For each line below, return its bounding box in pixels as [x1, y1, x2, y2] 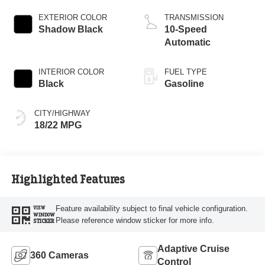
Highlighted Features [11, 173, 125, 186]
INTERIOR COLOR [38, 67, 104, 77]
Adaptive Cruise [157, 244, 230, 254]
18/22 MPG [34, 120, 82, 131]
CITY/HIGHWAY [34, 109, 91, 118]
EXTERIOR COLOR [38, 13, 107, 22]
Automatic [164, 37, 211, 48]
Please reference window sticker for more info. [55, 215, 214, 225]
